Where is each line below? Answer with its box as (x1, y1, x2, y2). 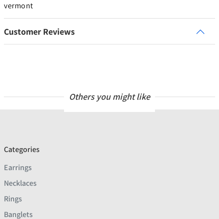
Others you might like (69, 91, 150, 103)
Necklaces (4, 178, 37, 189)
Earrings (4, 162, 32, 173)
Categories (4, 144, 40, 155)
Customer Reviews (4, 26, 75, 38)
